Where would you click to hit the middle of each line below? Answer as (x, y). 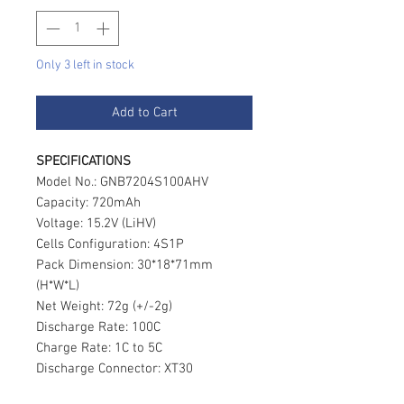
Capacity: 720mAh (88, 202)
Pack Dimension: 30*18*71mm (124, 265)
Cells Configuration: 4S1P (110, 244)
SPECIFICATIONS (83, 161)
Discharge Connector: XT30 (115, 368)
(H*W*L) (58, 285)
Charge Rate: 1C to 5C (99, 348)
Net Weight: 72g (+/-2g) (104, 306)
